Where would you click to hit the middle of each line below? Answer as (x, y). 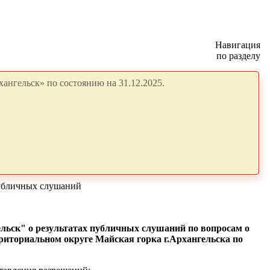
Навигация (238, 45)
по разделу (238, 56)
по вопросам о (218, 228)
